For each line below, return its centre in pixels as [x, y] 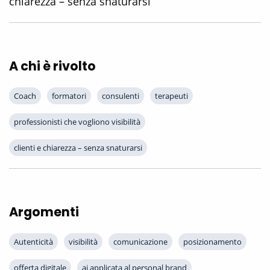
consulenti [121, 96]
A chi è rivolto [52, 66]
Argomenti [44, 212]
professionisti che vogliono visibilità [77, 122]
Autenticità [33, 242]
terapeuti [171, 96]
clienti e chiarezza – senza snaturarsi [78, 148]
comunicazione [140, 242]
